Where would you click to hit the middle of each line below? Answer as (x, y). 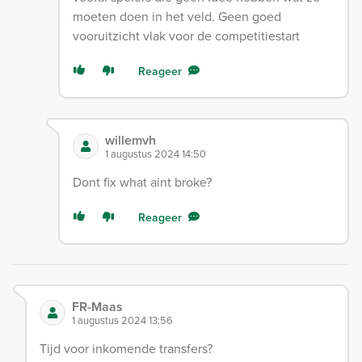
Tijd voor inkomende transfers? (126, 349)
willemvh (130, 141)
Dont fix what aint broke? (142, 183)
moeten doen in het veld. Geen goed (177, 17)
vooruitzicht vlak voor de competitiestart (186, 36)
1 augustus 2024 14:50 (155, 154)
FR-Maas (97, 307)
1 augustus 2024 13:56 (122, 321)
